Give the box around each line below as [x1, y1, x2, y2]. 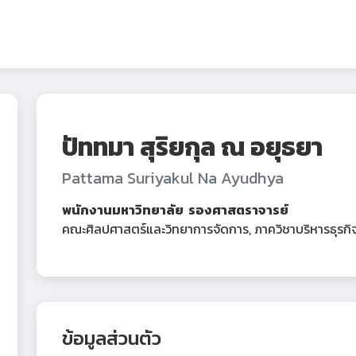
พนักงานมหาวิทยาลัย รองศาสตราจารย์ [62, 200, 288, 219]
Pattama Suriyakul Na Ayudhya [62, 166, 284, 190]
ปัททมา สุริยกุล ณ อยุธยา [62, 128, 323, 166]
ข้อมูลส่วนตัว [62, 324, 161, 352]
